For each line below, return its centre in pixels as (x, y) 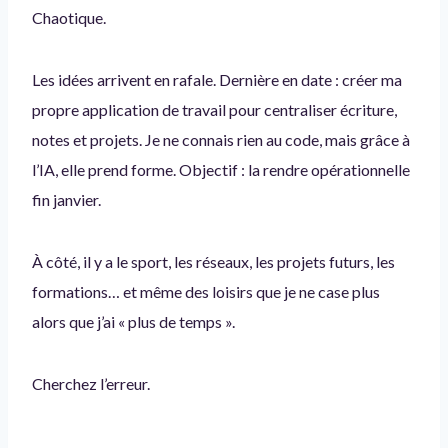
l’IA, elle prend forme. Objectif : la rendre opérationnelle (221, 169)
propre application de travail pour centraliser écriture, (214, 109)
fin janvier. (66, 199)
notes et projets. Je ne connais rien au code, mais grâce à (221, 139)
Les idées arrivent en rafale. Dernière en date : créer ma (217, 79)
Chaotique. (69, 17)
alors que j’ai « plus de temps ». (133, 321)
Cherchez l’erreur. (91, 383)
